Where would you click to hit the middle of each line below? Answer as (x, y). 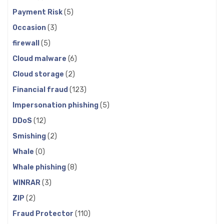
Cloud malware (40, 58)
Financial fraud (41, 89)
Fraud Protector (44, 213)
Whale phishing (40, 167)
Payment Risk (38, 12)
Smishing (30, 136)
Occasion (30, 27)
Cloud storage (39, 74)
